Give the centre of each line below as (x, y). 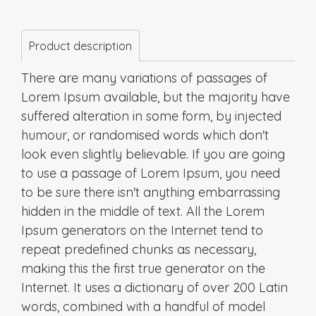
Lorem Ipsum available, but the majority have (156, 97)
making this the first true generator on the (143, 268)
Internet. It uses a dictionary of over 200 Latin (154, 287)
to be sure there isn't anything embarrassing (151, 192)
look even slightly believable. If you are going (153, 154)
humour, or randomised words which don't (145, 135)
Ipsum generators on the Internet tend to (142, 230)
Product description (80, 45)
